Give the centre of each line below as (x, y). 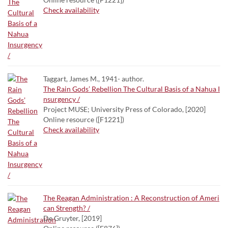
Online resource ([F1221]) (84, 119)
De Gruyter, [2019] (73, 218)
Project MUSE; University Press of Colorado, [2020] (124, 109)
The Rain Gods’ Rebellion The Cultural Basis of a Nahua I (132, 89)
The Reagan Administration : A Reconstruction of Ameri (131, 198)
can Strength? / (67, 208)
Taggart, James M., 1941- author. (94, 79)
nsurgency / (62, 99)
